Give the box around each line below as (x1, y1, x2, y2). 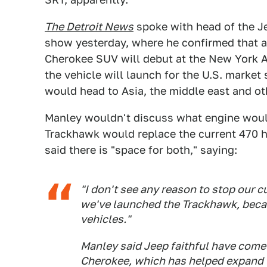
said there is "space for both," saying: (45, 144, 237, 156)
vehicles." (80, 213, 131, 225)
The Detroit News (45, 20, 133, 33)
